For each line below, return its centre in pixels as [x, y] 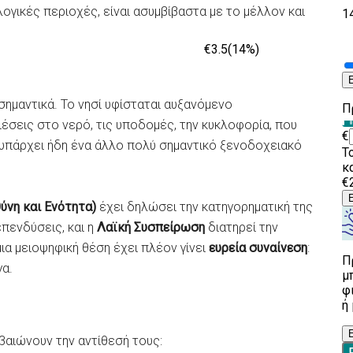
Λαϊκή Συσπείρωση [152, 227]
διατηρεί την [243, 227]
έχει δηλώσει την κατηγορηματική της [206, 207]
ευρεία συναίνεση [258, 248]
